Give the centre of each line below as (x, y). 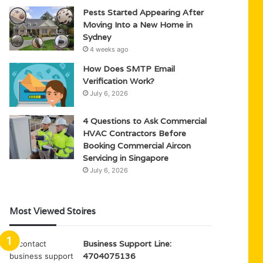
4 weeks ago (109, 49)
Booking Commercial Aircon (137, 146)
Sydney (97, 37)
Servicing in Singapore (126, 158)
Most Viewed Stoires (53, 211)
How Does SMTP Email (129, 69)
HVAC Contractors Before (135, 133)
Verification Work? (119, 81)
